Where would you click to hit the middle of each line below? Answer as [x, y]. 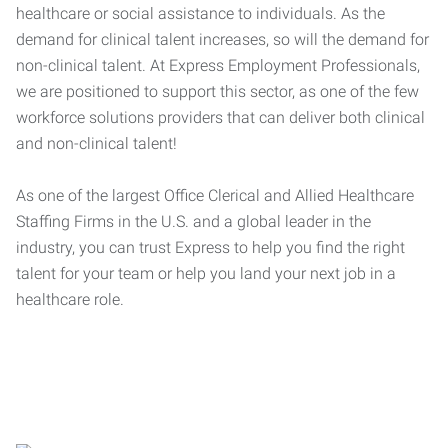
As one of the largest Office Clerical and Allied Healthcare [215, 195]
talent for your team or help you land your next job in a [206, 273]
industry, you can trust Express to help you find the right [210, 247]
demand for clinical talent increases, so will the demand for [222, 39]
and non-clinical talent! [96, 143]
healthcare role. [70, 299]
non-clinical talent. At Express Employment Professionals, [218, 65]
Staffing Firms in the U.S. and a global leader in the [193, 221]
